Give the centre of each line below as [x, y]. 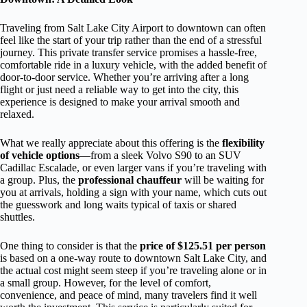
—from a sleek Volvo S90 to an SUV [160, 155]
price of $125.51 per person [203, 246]
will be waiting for [223, 180]
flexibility [243, 143]
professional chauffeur [130, 180]
